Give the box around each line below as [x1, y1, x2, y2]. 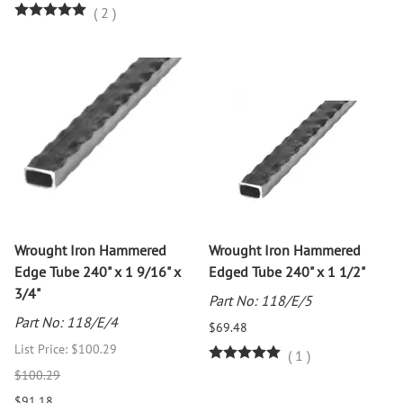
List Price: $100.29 [14, 341, 117, 358]
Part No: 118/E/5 [209, 291, 312, 310]
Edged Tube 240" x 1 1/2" [209, 263, 365, 282]
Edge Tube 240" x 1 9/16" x [14, 263, 181, 282]
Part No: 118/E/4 [14, 313, 118, 332]
